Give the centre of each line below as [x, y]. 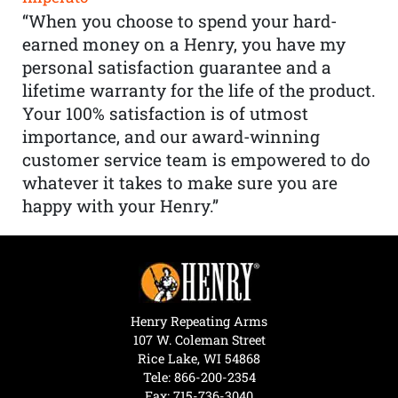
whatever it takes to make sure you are [180, 182]
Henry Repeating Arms [199, 321]
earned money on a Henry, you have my [184, 44]
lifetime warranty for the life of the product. [199, 90]
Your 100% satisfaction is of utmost [165, 113]
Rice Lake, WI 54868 [199, 358]
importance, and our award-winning [171, 136]
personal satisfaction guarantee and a [177, 67]
